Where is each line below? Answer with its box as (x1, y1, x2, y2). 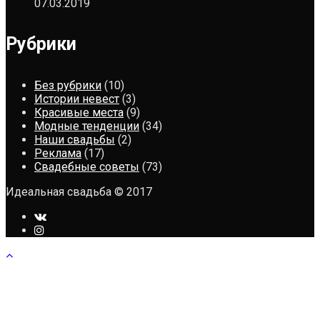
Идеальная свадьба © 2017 (6, 184, 152, 199)
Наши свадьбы (34, 132, 115, 146)
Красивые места (34, 105, 124, 119)
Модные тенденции (34, 119, 139, 133)
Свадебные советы (34, 159, 139, 174)
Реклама (34, 146, 81, 160)
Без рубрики (34, 78, 101, 92)
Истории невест (34, 91, 119, 106)
